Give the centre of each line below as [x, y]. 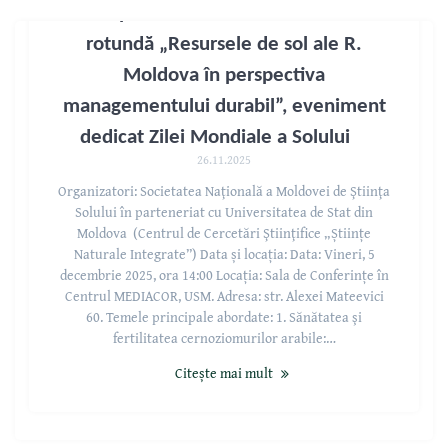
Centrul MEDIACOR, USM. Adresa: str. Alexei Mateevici [224, 295]
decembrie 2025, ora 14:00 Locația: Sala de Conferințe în [224, 274]
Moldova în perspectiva [224, 75]
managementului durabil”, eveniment [224, 106]
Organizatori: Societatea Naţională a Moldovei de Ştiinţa [224, 190]
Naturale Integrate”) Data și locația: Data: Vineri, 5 [224, 253]
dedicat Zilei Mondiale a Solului [224, 137]
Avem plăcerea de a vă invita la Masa [224, 13]
